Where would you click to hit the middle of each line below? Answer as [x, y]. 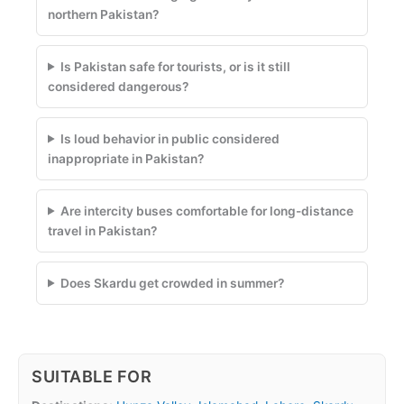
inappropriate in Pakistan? [126, 158]
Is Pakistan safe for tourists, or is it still [176, 66]
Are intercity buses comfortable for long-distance [207, 211]
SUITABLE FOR [92, 376]
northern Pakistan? [103, 14]
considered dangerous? [118, 86]
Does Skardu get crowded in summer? [173, 283]
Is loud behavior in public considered [170, 138]
